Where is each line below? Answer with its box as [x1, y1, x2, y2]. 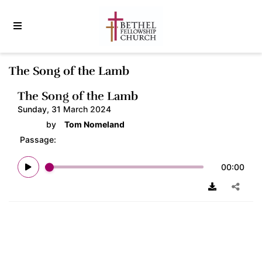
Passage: [20, 135, 58, 144]
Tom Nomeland [64, 119, 125, 129]
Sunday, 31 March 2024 [18, 104, 111, 114]
